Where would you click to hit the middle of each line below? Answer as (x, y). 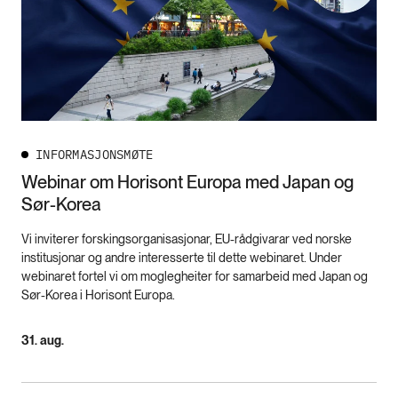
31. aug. (43, 341)
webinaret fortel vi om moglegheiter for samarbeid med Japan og (195, 277)
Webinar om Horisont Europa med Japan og (187, 183)
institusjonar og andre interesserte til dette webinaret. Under (182, 258)
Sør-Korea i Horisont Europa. (98, 295)
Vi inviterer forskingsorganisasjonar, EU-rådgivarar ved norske (187, 239)
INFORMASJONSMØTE (95, 155)
